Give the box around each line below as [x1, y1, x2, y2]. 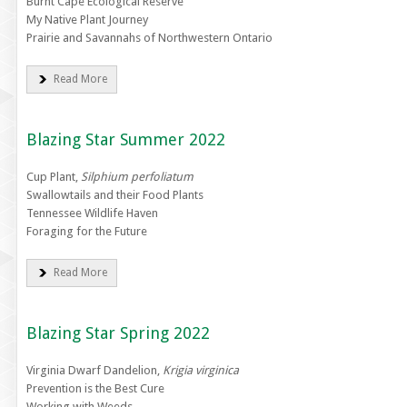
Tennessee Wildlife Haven [25, 206, 158, 220]
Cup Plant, [25, 170, 81, 184]
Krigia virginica [162, 363, 239, 377]
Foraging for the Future [25, 224, 147, 238]
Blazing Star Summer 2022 [25, 130, 225, 149]
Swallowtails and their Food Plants [25, 188, 203, 202]
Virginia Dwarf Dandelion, [25, 363, 163, 377]
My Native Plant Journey [25, 13, 148, 26]
